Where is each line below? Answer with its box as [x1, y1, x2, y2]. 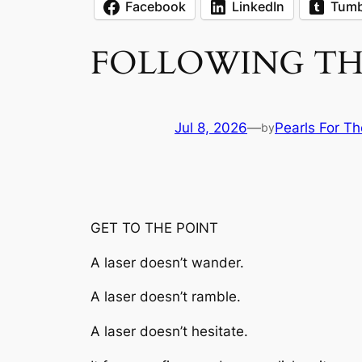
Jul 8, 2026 [175, 120, 247, 137]
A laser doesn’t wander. [90, 254, 244, 271]
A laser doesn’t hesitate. [90, 323, 248, 340]
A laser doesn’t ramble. [90, 288, 241, 305]
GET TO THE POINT [90, 219, 218, 236]
